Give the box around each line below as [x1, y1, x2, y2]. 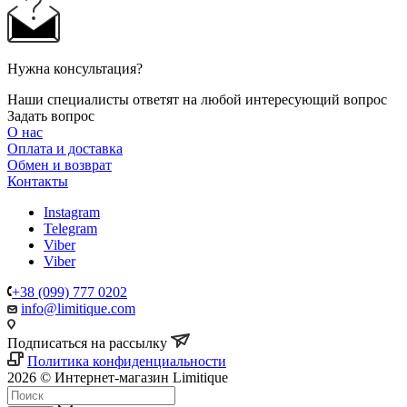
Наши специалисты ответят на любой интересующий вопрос [7, 92, 387, 108]
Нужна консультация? [7, 61, 143, 77]
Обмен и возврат [7, 157, 112, 174]
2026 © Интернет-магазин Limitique [7, 370, 228, 386]
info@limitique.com [21, 301, 135, 317]
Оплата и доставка [7, 141, 123, 157]
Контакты [7, 174, 68, 190]
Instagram [44, 204, 100, 221]
